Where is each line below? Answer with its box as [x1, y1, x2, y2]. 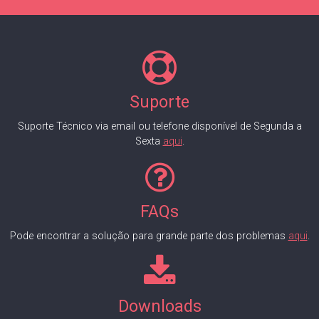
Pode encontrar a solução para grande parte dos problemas [9, 230, 288, 243]
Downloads [117, 296, 202, 317]
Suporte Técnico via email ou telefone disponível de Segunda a [17, 120, 302, 133]
